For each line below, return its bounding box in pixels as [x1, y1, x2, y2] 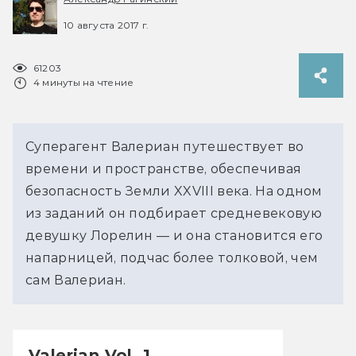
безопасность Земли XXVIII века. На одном [25, 183, 323, 199]
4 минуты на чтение [33, 75, 134, 88]
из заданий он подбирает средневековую [25, 205, 322, 221]
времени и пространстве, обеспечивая [25, 161, 302, 176]
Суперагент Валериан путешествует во [25, 138, 304, 154]
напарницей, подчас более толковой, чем [25, 250, 319, 265]
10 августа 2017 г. [64, 18, 149, 31]
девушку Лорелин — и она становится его [25, 227, 323, 243]
